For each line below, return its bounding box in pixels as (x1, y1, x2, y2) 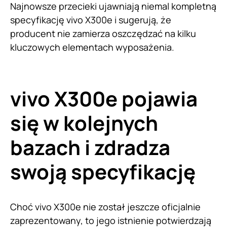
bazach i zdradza (10, 133, 170, 162)
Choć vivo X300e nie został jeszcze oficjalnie (10, 201, 201, 213)
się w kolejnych (10, 109, 158, 137)
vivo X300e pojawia (10, 85, 198, 113)
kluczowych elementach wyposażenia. (10, 41, 174, 54)
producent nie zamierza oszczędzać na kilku (10, 27, 196, 40)
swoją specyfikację (10, 158, 196, 186)
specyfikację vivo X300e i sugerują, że (10, 14, 171, 26)
